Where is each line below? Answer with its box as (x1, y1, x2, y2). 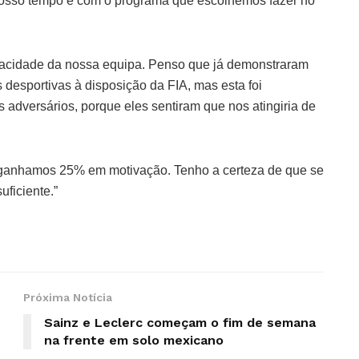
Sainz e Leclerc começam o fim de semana (44, 314, 316, 330)
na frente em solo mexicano (44, 332, 224, 348)
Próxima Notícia (23, 290, 112, 304)
